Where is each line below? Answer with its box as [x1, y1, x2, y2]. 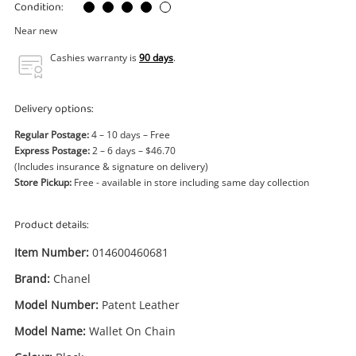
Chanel [53, 271, 91, 286]
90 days [139, 51, 173, 64]
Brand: [14, 271, 50, 286]
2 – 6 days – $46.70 [90, 144, 176, 157]
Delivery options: [14, 99, 94, 119]
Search [160, 42, 196, 58]
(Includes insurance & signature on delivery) [14, 160, 208, 173]
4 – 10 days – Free [89, 128, 170, 141]
